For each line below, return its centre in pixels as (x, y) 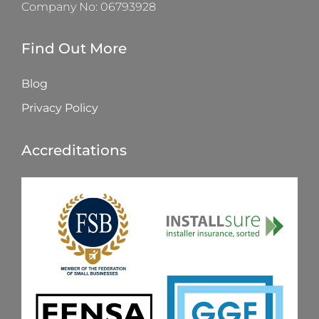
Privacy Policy (60, 108)
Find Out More (74, 48)
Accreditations (74, 150)
